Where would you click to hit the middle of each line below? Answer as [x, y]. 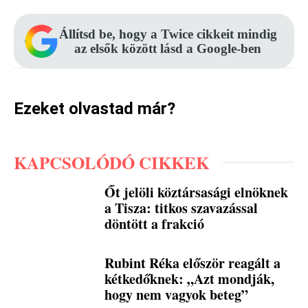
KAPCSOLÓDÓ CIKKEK [111, 162]
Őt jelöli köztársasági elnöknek [197, 192]
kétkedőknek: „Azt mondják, [190, 279]
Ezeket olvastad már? [95, 108]
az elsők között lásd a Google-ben [168, 48]
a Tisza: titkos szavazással [181, 208]
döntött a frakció [155, 223]
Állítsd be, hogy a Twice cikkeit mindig [168, 34]
